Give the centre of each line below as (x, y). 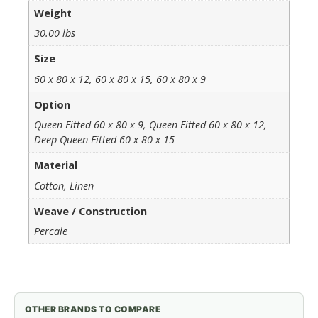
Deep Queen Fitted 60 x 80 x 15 (105, 140)
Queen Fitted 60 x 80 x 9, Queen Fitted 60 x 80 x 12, (151, 125)
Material (56, 165)
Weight (53, 13)
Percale (51, 231)
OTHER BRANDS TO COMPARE (93, 309)
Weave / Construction (91, 212)
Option (53, 104)
